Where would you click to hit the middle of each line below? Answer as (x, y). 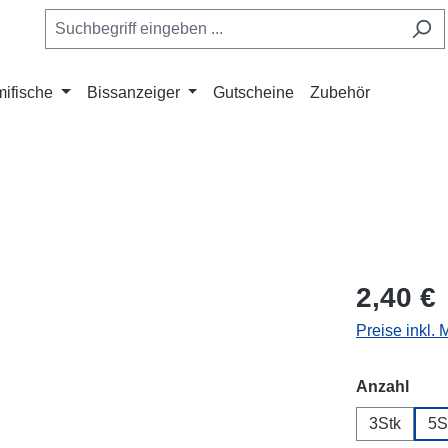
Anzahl (382, 386)
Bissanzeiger (133, 92)
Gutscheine (254, 92)
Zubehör (340, 92)
